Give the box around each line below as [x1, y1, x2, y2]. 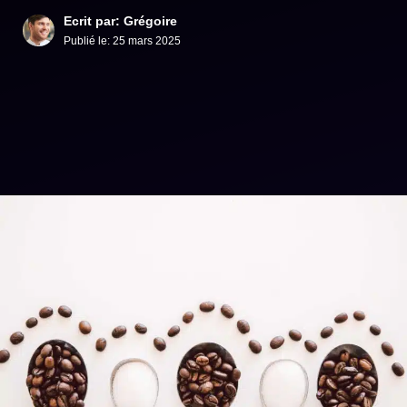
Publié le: [64, 35, 113, 47]
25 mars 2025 [113, 35, 181, 47]
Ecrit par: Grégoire [64, 14, 177, 28]
